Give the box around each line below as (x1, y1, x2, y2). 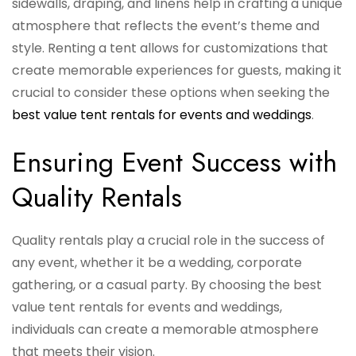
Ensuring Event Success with (12, 143, 337, 183)
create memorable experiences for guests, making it (12, 61, 342, 80)
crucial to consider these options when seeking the (12, 83, 330, 103)
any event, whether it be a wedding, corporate (12, 253, 302, 273)
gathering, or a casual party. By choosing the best (12, 276, 322, 295)
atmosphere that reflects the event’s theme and (12, 17, 319, 36)
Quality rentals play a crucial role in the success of (12, 231, 325, 250)
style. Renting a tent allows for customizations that (12, 39, 328, 58)
